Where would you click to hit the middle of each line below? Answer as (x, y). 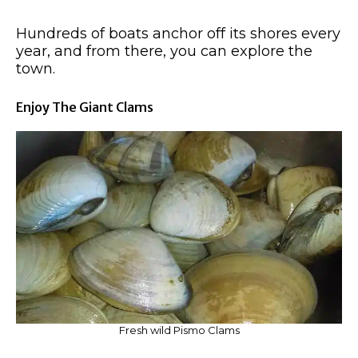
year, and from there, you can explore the (164, 52)
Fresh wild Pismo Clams (179, 330)
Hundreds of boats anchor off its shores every (178, 34)
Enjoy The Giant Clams (85, 107)
